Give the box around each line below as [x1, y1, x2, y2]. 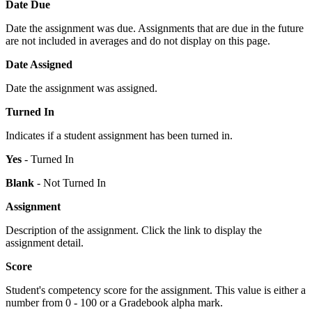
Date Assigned [6, 58, 72, 70]
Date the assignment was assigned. [6, 81, 157, 94]
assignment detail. [6, 236, 84, 249]
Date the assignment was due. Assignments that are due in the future [6, 22, 304, 34]
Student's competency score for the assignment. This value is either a [6, 283, 306, 296]
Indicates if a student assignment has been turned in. [6, 129, 233, 141]
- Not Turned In [37, 176, 106, 189]
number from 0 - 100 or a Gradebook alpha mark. [6, 296, 223, 309]
